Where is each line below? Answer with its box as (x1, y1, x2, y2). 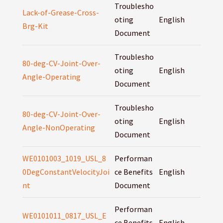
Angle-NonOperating (22, 122, 95, 133)
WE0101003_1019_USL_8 (22, 153, 106, 164)
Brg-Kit (22, 21, 48, 31)
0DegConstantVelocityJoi (22, 167, 110, 177)
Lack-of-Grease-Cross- (22, 7, 99, 18)
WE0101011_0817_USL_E (22, 211, 107, 221)
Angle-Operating (22, 72, 81, 82)
